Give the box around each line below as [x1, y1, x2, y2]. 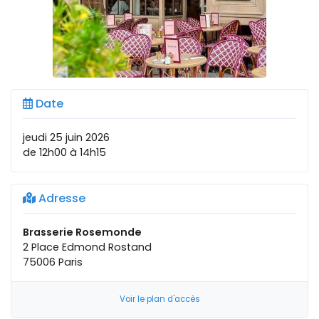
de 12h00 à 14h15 [23, 145, 106, 159]
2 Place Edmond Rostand [23, 240, 152, 254]
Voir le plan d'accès [119, 293, 200, 305]
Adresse [36, 190, 85, 206]
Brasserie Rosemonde [23, 225, 142, 239]
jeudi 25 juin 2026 [23, 130, 110, 145]
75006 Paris [23, 255, 83, 269]
